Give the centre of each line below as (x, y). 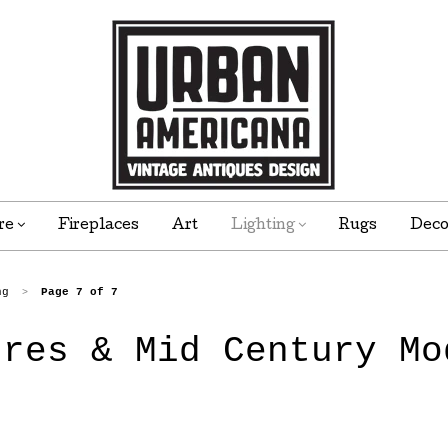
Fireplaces (98, 226)
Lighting (264, 226)
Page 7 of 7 (79, 292)
